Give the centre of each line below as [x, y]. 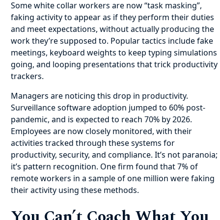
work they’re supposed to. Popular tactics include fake [112, 41]
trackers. [28, 76]
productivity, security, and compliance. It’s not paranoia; [114, 155]
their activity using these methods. [75, 190]
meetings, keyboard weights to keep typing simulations [114, 53]
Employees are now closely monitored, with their [102, 131]
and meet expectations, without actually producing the [113, 29]
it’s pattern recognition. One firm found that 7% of [105, 166]
